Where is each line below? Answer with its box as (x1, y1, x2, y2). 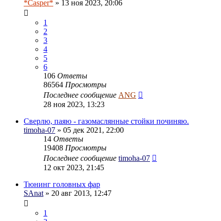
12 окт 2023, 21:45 (43, 163, 104, 172)
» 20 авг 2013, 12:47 (43, 188, 111, 197)
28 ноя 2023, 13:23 (43, 100, 105, 109)
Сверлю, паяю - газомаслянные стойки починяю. (24, 116, 189, 125)
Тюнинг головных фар (24, 180, 100, 188)
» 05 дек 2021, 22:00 (55, 125, 124, 134)
